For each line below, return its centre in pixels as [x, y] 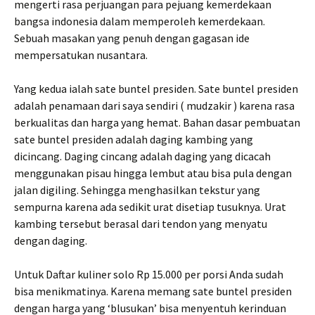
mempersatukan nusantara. [81, 55]
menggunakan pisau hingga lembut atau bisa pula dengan [153, 173]
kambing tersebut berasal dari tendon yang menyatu [141, 224]
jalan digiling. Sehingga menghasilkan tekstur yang [137, 190]
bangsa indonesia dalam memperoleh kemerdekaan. [140, 21]
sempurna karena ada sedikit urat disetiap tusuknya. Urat [150, 207]
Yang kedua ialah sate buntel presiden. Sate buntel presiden [156, 89]
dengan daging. [51, 240]
